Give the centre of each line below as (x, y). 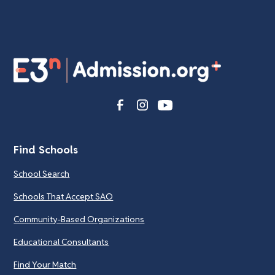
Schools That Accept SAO (64, 196)
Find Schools (46, 149)
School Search (42, 173)
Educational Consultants (61, 242)
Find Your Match (45, 264)
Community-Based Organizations (79, 219)
